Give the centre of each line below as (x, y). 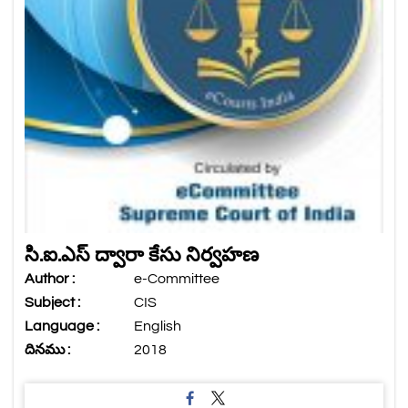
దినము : (47, 350)
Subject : (52, 303)
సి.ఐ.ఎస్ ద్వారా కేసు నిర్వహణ (142, 256)
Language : (62, 326)
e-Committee (177, 279)
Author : (50, 279)
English (158, 326)
